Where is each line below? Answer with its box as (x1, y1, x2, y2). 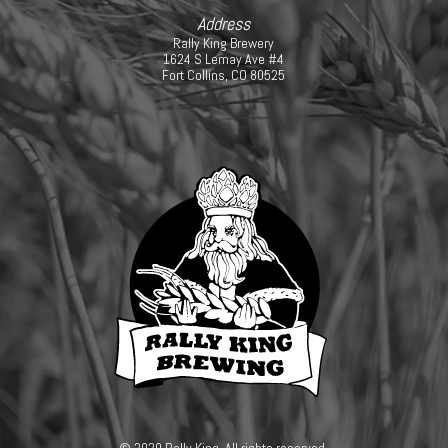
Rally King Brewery (173, 34, 275, 52)
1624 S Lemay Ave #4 (163, 50, 285, 68)
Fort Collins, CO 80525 (162, 66, 286, 84)
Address (197, 12, 251, 35)
